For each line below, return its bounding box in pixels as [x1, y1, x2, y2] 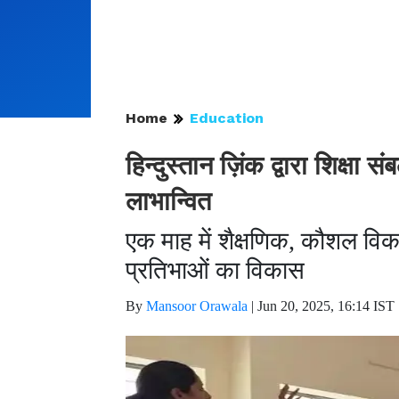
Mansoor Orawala [146, 298, 248, 313]
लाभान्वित [126, 186, 211, 216]
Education [190, 110, 264, 126]
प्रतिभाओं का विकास [126, 256, 305, 284]
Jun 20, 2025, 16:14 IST [257, 298, 395, 313]
